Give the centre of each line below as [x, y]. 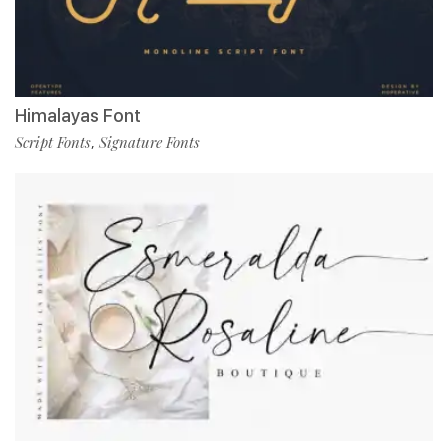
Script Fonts [53, 142]
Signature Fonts [149, 142]
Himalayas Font [78, 116]
